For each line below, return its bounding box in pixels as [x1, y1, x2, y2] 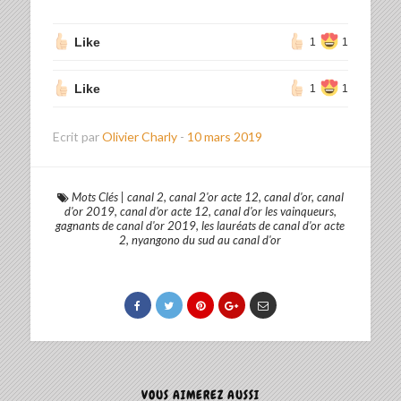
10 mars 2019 [186, 129, 262, 145]
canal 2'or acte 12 [168, 190, 259, 205]
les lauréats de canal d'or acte [201, 218, 346, 234]
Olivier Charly [101, 129, 180, 145]
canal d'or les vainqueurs [213, 204, 334, 219]
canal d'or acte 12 [119, 204, 209, 219]
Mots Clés [71, 190, 118, 205]
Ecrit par [52, 129, 102, 145]
